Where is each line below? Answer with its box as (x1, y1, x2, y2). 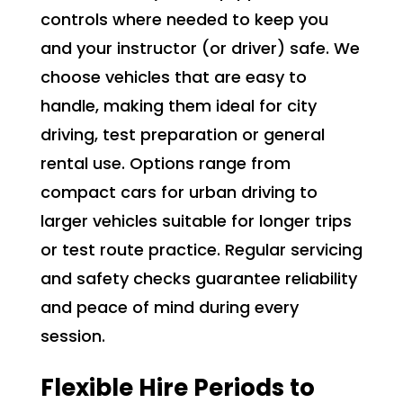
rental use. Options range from (40, 152, 291, 175)
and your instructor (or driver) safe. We (40, 37, 360, 60)
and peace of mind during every (40, 296, 299, 319)
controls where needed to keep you (40, 8, 328, 31)
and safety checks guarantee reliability (40, 267, 357, 291)
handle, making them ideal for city (40, 94, 317, 118)
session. (40, 325, 105, 348)
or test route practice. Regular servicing (40, 238, 363, 262)
